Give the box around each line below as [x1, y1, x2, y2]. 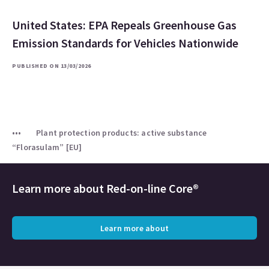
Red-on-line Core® [106, 181, 199, 196]
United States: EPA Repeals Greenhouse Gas [12, 17, 237, 32]
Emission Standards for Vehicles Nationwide [12, 35, 238, 50]
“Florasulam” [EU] [12, 142, 82, 153]
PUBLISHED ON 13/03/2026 [12, 62, 91, 70]
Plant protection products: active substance [36, 127, 207, 138]
